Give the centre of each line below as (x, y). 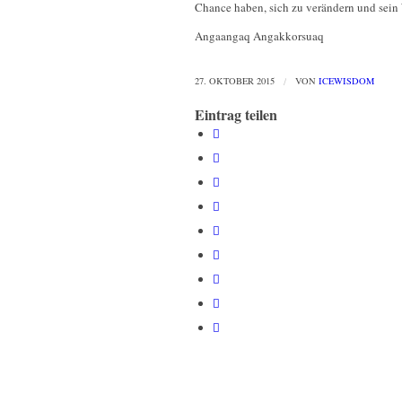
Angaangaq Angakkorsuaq (259, 36)
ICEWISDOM (346, 81)
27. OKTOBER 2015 (235, 81)
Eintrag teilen (236, 115)
